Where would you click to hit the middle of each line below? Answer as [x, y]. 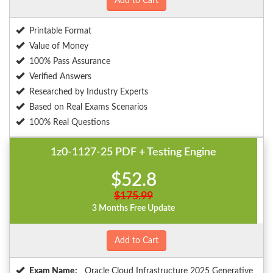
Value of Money [59, 47]
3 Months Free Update [133, 209]
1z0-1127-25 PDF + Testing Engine [133, 153]
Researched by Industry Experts [89, 92]
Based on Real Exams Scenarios [88, 108]
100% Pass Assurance [70, 62]
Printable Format [60, 31]
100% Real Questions [69, 123]
